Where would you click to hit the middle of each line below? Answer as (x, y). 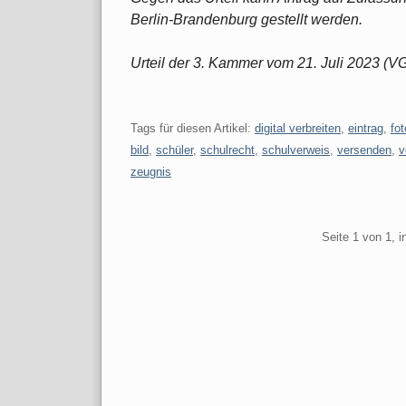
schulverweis (296, 150)
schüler (174, 150)
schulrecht (227, 150)
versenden (364, 150)
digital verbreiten (298, 128)
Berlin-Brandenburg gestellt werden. (246, 19)
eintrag (366, 128)
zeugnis (151, 171)
